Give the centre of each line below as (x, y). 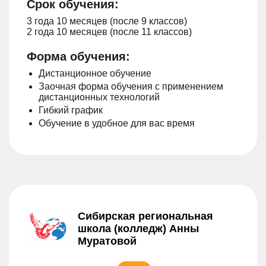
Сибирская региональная (145, 216)
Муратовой (107, 241)
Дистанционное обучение (95, 73)
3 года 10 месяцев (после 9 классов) (107, 21)
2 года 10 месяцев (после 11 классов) (109, 31)
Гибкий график (71, 110)
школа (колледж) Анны (138, 228)
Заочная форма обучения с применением (131, 86)
